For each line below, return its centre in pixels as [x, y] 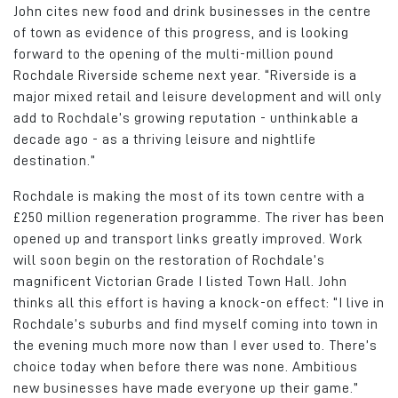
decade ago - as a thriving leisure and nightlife [165, 139]
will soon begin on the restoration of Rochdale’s [169, 260]
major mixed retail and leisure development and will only [198, 96]
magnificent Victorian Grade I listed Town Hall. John [180, 281]
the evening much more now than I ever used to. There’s [195, 345]
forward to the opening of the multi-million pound [174, 54]
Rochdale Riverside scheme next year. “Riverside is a [185, 75]
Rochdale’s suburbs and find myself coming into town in [196, 324]
